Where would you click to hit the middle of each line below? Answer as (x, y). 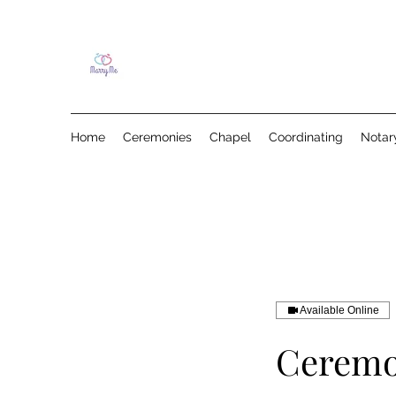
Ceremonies (157, 137)
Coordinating (306, 137)
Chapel (230, 137)
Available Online (339, 310)
